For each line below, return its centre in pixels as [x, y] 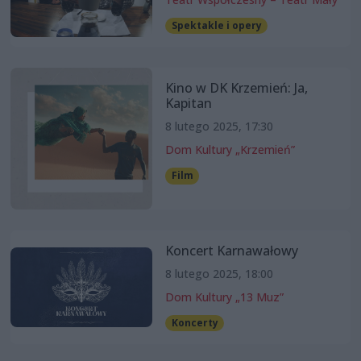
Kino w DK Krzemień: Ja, [236, 88]
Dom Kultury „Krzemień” [230, 150]
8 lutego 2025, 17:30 [219, 127]
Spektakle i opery [216, 26]
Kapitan [188, 104]
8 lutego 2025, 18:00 [219, 274]
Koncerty [195, 323]
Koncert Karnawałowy [231, 251]
